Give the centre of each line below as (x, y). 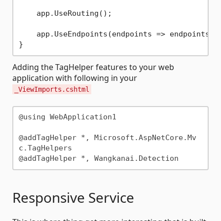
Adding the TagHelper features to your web (93, 67)
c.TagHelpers (45, 148)
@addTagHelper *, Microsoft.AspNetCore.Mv (107, 138)
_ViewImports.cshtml (52, 89)
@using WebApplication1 (67, 117)
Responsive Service (73, 197)
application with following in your (75, 78)
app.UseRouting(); (65, 14)
